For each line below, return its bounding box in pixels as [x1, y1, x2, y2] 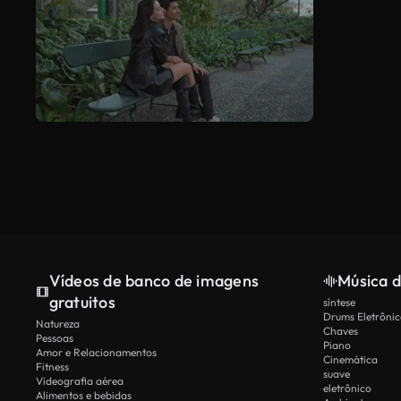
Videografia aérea [36, 374, 124, 388]
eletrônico [323, 381, 371, 396]
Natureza [36, 317, 80, 331]
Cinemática [323, 353, 378, 367]
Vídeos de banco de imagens [48, 270, 260, 292]
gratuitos [48, 292, 115, 313]
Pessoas [36, 331, 73, 346]
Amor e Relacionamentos [36, 346, 157, 360]
